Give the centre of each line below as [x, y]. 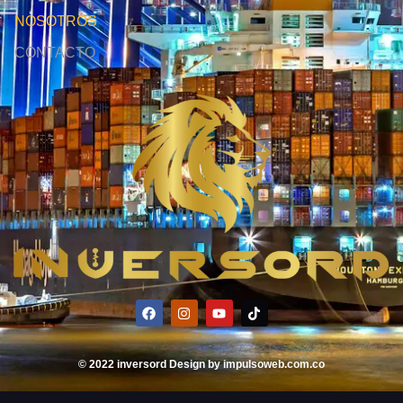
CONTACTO [55, 53]
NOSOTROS [56, 22]
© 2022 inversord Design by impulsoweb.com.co [201, 364]
